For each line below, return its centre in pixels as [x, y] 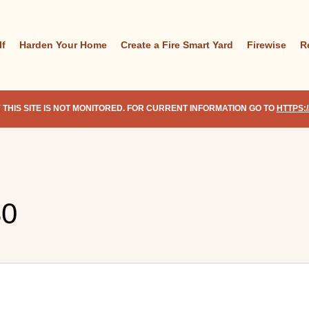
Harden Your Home [63, 45]
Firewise [267, 45]
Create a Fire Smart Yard [177, 45]
